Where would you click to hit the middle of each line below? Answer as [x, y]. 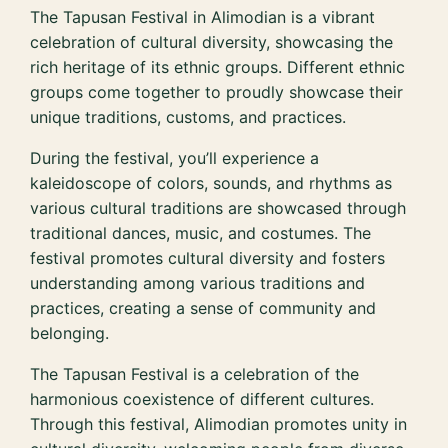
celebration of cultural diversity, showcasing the [212, 42]
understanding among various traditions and [198, 283]
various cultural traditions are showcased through [218, 208]
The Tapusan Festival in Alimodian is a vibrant [203, 17]
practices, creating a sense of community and [203, 308]
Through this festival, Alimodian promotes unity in [219, 424]
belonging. [70, 333]
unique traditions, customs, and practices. [188, 117]
